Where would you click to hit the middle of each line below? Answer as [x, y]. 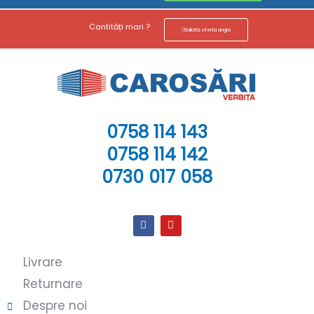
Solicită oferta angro [207, 30]
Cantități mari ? [120, 26]
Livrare [42, 262]
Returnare [53, 284]
